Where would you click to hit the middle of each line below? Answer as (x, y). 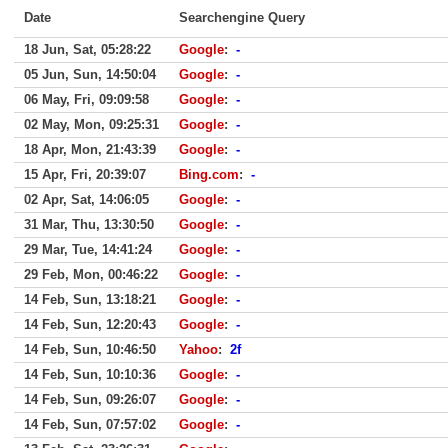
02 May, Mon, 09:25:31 (91, 124)
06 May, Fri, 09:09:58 (86, 99)
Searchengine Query (242, 17)
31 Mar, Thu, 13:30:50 (89, 224)
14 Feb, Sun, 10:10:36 (90, 374)
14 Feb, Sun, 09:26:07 (90, 399)
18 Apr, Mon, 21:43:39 (90, 149)
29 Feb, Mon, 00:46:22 (91, 274)
